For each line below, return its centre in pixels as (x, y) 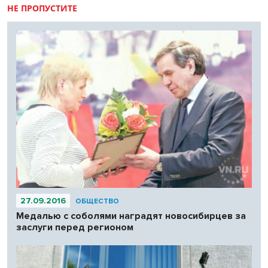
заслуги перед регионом (75, 227)
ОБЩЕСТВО (97, 201)
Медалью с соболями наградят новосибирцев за (131, 216)
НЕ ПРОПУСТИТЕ (42, 8)
